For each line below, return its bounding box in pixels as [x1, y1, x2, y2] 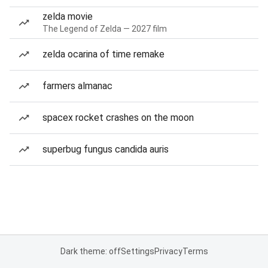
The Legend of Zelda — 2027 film [42, 24, 167, 33]
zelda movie [42, 11, 93, 22]
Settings [120, 246, 154, 256]
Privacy [154, 246, 182, 256]
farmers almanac [42, 80, 112, 92]
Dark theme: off [60, 246, 121, 256]
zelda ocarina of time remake [42, 48, 165, 60]
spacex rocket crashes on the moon [42, 112, 194, 123]
